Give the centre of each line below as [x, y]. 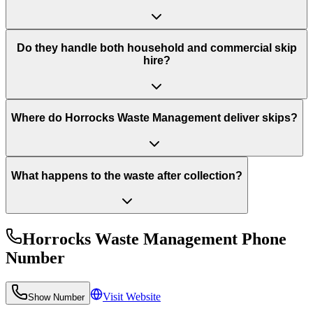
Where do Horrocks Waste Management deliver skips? [154, 118]
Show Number [56, 297]
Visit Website [132, 297]
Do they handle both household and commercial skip [156, 48]
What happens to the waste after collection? [127, 175]
